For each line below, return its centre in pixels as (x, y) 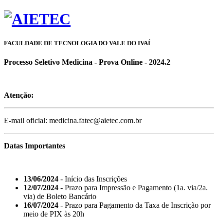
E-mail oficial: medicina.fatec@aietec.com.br (73, 120)
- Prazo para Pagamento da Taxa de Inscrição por (135, 205)
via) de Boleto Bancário (60, 196)
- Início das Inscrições (93, 179)
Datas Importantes (35, 145)
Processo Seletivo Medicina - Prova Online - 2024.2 (87, 62)
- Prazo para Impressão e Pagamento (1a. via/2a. (133, 187)
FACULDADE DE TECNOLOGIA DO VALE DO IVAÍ (77, 43)
